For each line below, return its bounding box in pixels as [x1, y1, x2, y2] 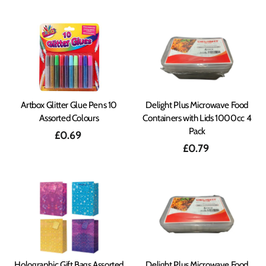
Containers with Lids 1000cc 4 [142, 112, 252, 123]
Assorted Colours [39, 112, 99, 123]
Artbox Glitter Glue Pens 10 [21, 99, 118, 110]
